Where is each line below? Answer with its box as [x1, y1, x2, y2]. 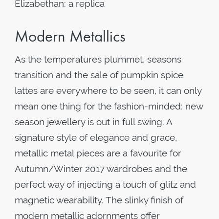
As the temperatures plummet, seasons [15, 54, 181, 65]
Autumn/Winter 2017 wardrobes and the [15, 163, 187, 174]
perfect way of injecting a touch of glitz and [15, 179, 196, 190]
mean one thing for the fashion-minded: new [15, 101, 203, 111]
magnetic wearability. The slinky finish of [15, 195, 183, 205]
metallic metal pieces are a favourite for [15, 148, 181, 158]
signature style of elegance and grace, [15, 132, 177, 143]
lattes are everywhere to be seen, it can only [15, 85, 201, 96]
